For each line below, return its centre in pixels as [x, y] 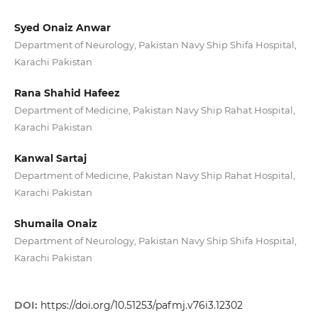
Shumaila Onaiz [55, 224]
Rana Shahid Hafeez [67, 93]
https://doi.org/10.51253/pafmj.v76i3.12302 [141, 306]
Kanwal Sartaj [50, 159]
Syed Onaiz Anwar [62, 28]
